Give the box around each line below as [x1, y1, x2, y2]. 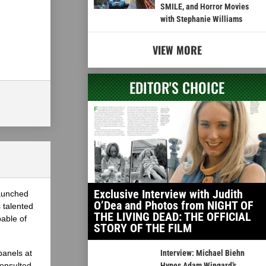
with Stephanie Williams [160, 14, 242, 24]
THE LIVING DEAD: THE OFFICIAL [94, 210, 251, 224]
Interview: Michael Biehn [160, 248, 245, 258]
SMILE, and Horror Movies [160, 2, 249, 12]
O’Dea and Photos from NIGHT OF [94, 198, 254, 213]
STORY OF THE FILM [94, 221, 192, 236]
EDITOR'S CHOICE [129, 77, 224, 99]
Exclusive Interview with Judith [94, 187, 243, 202]
